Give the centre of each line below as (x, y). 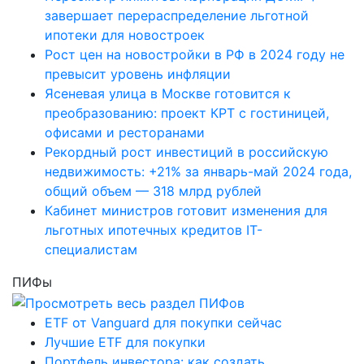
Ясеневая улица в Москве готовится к (168, 94)
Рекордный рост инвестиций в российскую (186, 152)
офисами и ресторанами (125, 133)
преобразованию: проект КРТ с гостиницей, (187, 113)
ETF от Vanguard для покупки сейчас (163, 323)
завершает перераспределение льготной (177, 16)
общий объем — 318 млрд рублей (153, 191)
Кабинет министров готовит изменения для (186, 211)
